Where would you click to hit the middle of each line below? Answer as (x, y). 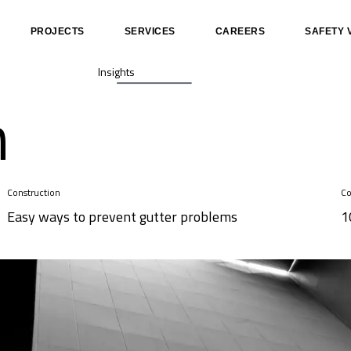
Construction (33, 192)
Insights (116, 72)
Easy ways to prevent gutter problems (122, 217)
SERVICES (150, 31)
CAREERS (240, 31)
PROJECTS (57, 31)
